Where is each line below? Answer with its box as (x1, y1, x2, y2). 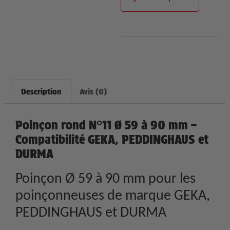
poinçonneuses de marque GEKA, (15, 185, 210, 204)
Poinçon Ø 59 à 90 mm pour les (15, 168, 196, 187)
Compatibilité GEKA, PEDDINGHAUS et (15, 131, 208, 147)
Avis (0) (79, 86, 107, 97)
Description (21, 86, 62, 97)
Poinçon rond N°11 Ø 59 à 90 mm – (15, 117, 197, 132)
